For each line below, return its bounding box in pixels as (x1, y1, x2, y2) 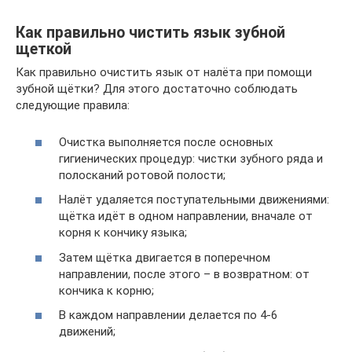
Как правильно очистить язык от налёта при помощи (16, 65, 312, 80)
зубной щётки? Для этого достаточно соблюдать (16, 82, 298, 97)
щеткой (16, 39, 71, 58)
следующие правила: (16, 98, 130, 113)
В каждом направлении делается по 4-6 (59, 308, 277, 323)
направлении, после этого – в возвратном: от (59, 266, 310, 281)
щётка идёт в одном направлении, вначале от (59, 209, 313, 224)
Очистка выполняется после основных (59, 134, 273, 149)
